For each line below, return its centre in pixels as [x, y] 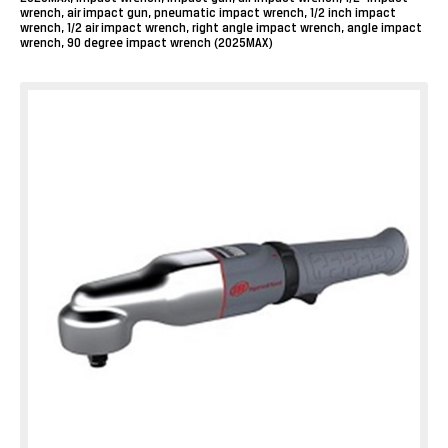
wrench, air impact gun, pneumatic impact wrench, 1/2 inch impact [208, 14]
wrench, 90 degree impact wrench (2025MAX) [146, 44]
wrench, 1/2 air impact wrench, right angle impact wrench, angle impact [221, 29]
